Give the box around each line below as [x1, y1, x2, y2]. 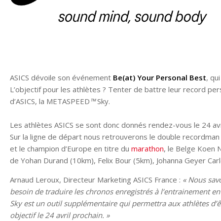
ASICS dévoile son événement [10, 72, 113, 82]
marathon [131, 143, 164, 153]
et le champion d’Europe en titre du [10, 143, 131, 153]
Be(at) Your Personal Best [113, 72, 206, 82]
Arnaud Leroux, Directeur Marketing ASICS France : [10, 174, 181, 184]
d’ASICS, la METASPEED [10, 96, 90, 106]
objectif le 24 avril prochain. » [10, 210, 111, 220]
